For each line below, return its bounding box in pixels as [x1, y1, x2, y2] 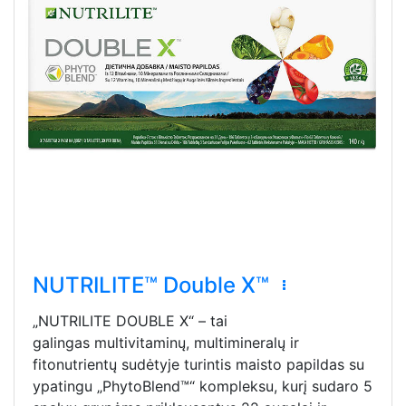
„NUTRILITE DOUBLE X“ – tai [33, 311, 227, 330]
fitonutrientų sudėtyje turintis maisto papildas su [33, 354, 364, 373]
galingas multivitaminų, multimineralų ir [33, 333, 299, 352]
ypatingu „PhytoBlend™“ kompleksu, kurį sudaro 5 [33, 376, 372, 395]
